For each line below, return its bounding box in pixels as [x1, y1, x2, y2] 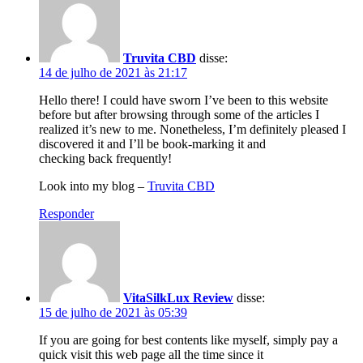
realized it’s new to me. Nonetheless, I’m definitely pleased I [39, 122, 346, 136]
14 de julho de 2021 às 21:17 [39, 65, 187, 79]
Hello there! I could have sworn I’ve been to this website [39, 92, 328, 107]
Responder [39, 206, 94, 220]
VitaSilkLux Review [123, 290, 233, 305]
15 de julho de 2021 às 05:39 [39, 305, 187, 319]
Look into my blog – [39, 178, 147, 193]
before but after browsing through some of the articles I [39, 107, 319, 122]
